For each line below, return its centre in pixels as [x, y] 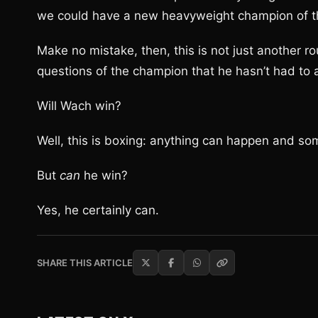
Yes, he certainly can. [98, 210]
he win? [104, 175]
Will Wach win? [79, 106]
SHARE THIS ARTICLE [85, 263]
